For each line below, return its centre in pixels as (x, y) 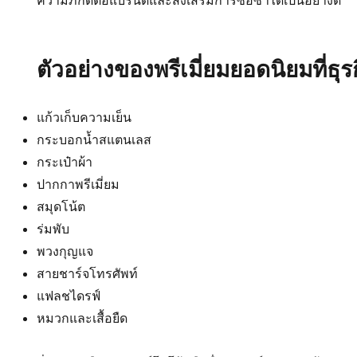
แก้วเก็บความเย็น (84, 117)
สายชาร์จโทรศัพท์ (88, 273)
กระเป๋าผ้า (65, 162)
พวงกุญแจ (65, 251)
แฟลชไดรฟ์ (69, 296)
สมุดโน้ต (61, 206)
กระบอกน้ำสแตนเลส (94, 139)
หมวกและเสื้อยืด (82, 318)
